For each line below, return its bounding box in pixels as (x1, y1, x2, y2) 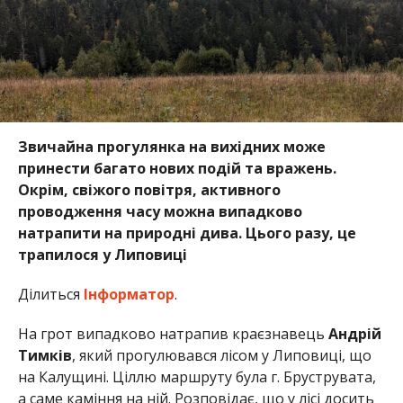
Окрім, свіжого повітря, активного (17, 179, 281, 200)
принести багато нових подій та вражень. (17, 157, 336, 178)
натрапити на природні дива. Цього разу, (17, 222, 337, 243)
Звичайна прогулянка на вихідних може (17, 136, 326, 157)
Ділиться (17, 283, 84, 304)
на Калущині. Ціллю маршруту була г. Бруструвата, (17, 366, 376, 387)
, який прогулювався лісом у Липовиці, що (71, 345, 372, 365)
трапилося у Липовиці (17, 244, 187, 264)
